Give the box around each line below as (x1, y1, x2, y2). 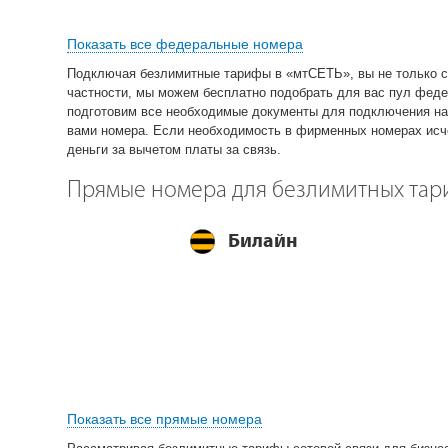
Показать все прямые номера (67, 410, 262, 427)
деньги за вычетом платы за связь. (67, 141, 281, 157)
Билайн (228, 228, 298, 252)
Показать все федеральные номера (67, 35, 303, 52)
